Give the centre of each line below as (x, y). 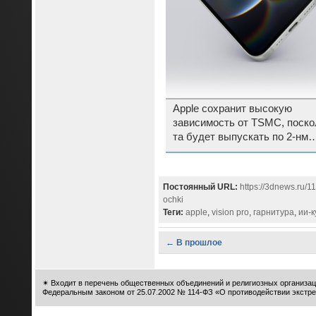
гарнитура (273, 213)
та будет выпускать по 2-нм (240, 136)
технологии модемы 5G (229, 151)
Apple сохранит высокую (232, 108)
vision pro (230, 213)
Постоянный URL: (200, 187)
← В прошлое (194, 243)
